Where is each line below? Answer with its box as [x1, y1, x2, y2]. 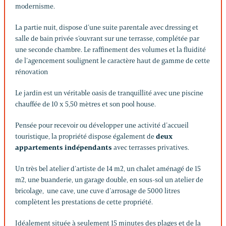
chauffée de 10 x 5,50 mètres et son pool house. [15, 99, 156, 108]
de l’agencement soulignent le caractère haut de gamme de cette [15, 56, 210, 65]
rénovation [15, 67, 48, 76]
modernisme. [15, 2, 55, 11]
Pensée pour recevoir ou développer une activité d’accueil [15, 121, 189, 130]
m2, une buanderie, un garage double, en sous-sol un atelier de [15, 175, 203, 184]
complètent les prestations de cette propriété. [15, 197, 153, 206]
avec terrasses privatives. [112, 143, 189, 152]
